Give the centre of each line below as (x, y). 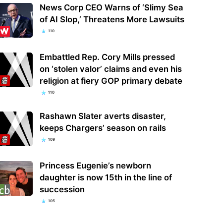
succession (62, 189)
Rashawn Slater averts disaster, (103, 116)
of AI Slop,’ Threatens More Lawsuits (112, 20)
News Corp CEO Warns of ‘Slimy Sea (111, 8)
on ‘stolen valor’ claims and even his (111, 69)
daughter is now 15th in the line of (106, 177)
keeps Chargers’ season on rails (103, 128)
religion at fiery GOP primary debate (112, 81)
